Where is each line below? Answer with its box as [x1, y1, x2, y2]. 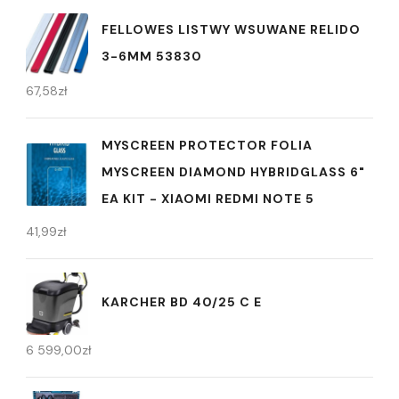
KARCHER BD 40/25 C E [102, 293, 262, 310]
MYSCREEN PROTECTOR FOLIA [102, 137, 313, 154]
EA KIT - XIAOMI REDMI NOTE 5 [102, 191, 314, 208]
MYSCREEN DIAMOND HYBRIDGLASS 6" [102, 164, 365, 181]
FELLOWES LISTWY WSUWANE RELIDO [102, 20, 361, 37]
